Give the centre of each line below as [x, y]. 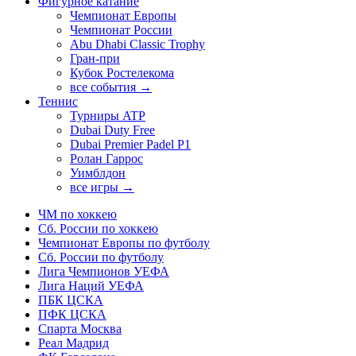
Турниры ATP [108, 116]
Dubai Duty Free [112, 130]
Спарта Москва [80, 329]
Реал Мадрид [74, 343]
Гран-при [95, 59]
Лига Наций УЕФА [91, 286]
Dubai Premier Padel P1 [130, 145]
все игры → [102, 188]
